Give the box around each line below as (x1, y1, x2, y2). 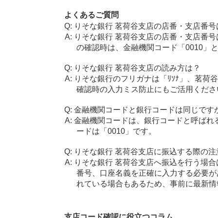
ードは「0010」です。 (76, 127, 157, 135)
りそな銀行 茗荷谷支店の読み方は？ (73, 64, 200, 72)
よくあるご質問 (64, 11, 119, 19)
